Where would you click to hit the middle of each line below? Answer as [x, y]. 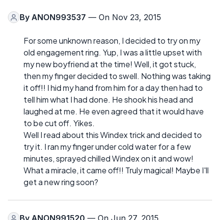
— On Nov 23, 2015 [124, 17]
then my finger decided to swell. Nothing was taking [117, 76]
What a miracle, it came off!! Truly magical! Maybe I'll [116, 170]
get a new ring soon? [61, 182]
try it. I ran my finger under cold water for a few [107, 147]
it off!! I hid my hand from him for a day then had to [113, 88]
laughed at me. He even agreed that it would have [114, 111]
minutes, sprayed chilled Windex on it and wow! [109, 159]
